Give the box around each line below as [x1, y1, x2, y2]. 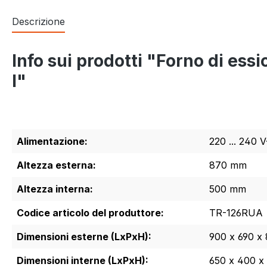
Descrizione [12, 15, 65, 27]
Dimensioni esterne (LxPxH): [17, 230, 151, 243]
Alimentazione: [17, 135, 88, 147]
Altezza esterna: [17, 159, 96, 171]
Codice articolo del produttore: [17, 206, 164, 219]
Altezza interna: [17, 182, 93, 195]
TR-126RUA [209, 206, 263, 219]
